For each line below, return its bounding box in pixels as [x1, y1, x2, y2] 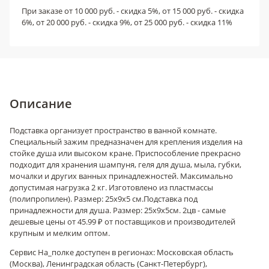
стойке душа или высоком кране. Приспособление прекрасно [10, 148, 241, 159]
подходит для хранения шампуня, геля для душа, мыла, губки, [10, 159, 241, 170]
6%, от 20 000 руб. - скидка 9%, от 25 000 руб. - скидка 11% [22, 17, 232, 28]
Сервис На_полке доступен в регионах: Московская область [10, 247, 234, 258]
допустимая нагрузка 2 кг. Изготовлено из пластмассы [10, 182, 213, 193]
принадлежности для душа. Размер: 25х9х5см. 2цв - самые [10, 205, 226, 216]
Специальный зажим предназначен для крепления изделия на [10, 136, 243, 147]
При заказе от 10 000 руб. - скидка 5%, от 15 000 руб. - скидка [22, 5, 244, 16]
